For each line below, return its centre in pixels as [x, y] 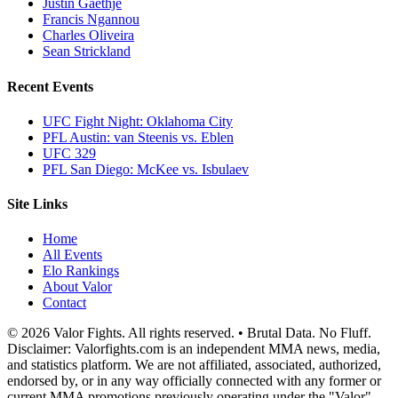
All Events [72, 255]
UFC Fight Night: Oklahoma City [138, 121]
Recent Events [50, 86]
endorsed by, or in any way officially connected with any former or [194, 381]
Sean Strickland [87, 52]
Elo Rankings [81, 271]
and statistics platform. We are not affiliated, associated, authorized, [194, 365]
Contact [64, 303]
